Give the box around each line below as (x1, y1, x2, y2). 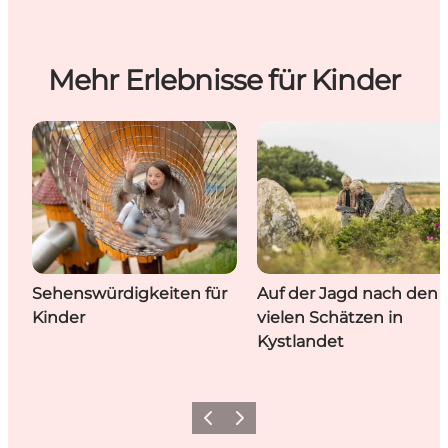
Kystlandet (257, 332, 344, 352)
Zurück (194, 416, 238, 432)
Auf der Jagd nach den (257, 284, 438, 304)
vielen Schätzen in (257, 308, 403, 328)
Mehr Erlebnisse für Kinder (47, 62, 401, 97)
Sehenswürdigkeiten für (32, 284, 227, 304)
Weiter (226, 416, 266, 432)
